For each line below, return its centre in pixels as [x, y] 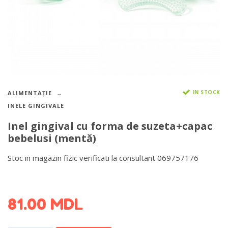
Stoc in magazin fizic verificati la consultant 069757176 [103, 158]
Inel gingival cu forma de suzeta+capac [110, 126]
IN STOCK [206, 92]
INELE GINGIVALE [36, 106]
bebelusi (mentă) [52, 138]
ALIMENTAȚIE [30, 93]
